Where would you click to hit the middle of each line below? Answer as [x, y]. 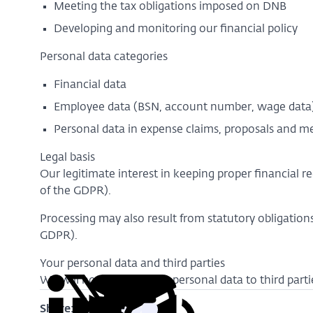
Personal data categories [105, 57]
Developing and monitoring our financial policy [177, 29]
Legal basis [70, 158]
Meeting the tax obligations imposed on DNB [171, 7]
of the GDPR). [78, 191]
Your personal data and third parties [133, 264]
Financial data [91, 85]
